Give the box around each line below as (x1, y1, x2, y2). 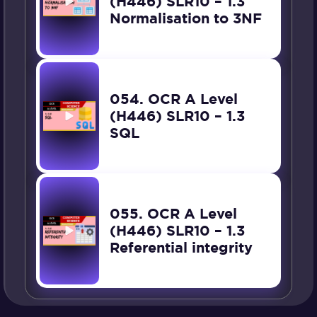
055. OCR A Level (110, 204, 238, 224)
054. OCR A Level (110, 90, 238, 109)
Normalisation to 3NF (110, 9, 263, 28)
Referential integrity (110, 238, 253, 258)
